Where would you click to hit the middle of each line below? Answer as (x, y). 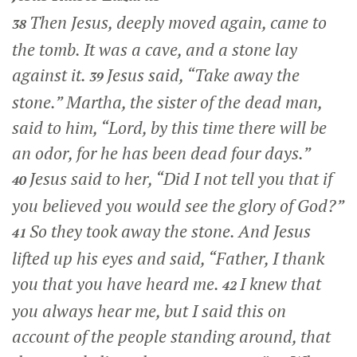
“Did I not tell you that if (244, 178)
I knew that (280, 283)
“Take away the (243, 75)
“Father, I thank (266, 258)
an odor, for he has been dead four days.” (161, 153)
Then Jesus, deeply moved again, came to (178, 22)
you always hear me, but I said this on (149, 310)
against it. (51, 75)
